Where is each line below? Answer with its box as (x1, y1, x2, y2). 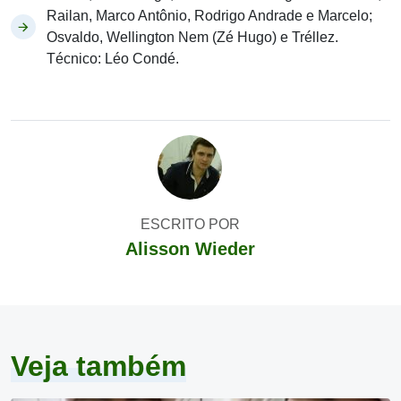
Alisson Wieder (124, 239, 255, 259)
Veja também (11, 350, 186, 382)
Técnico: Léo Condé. (47, 51, 179, 66)
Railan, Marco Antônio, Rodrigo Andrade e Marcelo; (47, 8, 372, 23)
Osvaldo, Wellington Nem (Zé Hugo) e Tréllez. (47, 30, 338, 45)
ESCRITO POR (140, 217, 240, 232)
